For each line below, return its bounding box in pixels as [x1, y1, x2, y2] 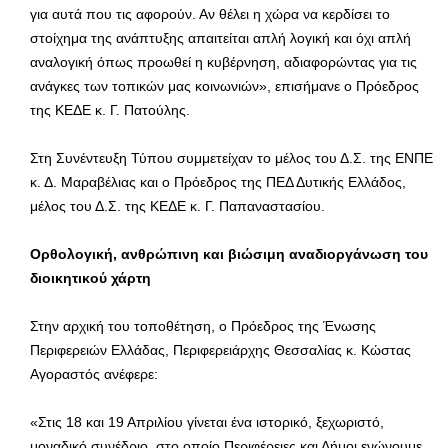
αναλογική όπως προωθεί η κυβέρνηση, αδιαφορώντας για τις [30, 53, 417, 70]
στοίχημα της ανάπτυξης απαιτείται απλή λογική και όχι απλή [30, 29, 411, 46]
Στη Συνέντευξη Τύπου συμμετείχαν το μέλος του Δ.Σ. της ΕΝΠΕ [30, 149, 433, 166]
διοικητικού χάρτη [30, 269, 151, 286]
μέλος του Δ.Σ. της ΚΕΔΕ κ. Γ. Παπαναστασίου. [30, 197, 325, 214]
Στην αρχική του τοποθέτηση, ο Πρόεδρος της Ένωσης [30, 317, 376, 334]
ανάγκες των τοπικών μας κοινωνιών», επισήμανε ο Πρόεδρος [30, 77, 419, 94]
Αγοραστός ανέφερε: [30, 365, 158, 382]
